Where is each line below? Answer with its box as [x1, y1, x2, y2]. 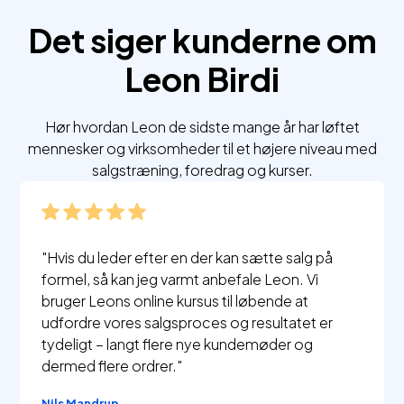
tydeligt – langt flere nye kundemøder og [41, 334, 314, 353]
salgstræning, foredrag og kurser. [91, 161, 313, 180]
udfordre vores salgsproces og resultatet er [41, 312, 334, 332]
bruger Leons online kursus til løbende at [41, 290, 309, 310]
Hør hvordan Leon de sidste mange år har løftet [44, 117, 360, 137]
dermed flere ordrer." [41, 355, 183, 375]
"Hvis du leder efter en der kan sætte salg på [41, 247, 334, 267]
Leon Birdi [124, 59, 280, 100]
